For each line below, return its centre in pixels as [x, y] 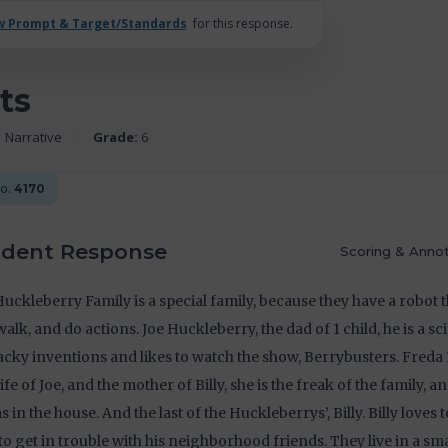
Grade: [115, 136]
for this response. [242, 23]
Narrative [33, 136]
